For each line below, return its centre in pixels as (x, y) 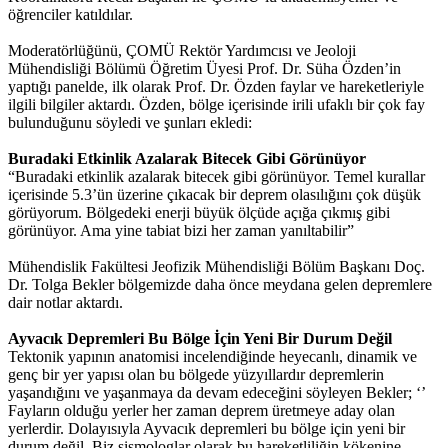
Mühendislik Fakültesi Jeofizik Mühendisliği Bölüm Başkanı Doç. (216, 267)
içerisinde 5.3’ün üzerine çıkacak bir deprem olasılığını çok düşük (214, 195)
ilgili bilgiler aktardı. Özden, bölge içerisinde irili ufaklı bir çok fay (216, 105)
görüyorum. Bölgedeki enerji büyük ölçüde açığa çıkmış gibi (199, 213)
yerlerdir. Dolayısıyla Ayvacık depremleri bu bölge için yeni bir (206, 429)
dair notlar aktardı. (67, 303)
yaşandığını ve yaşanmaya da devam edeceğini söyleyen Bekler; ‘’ (216, 393)
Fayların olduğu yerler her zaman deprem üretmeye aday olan (201, 411)
